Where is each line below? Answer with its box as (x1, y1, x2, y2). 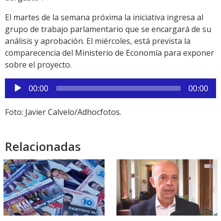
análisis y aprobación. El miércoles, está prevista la (5, 36, 190, 47)
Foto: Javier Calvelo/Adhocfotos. (5, 107, 121, 118)
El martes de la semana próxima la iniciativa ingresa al (5, 12, 203, 23)
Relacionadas (5, 138, 81, 155)
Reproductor (4, 78, 51, 90)
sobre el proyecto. (5, 59, 72, 71)
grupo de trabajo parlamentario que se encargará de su (5, 24, 211, 35)
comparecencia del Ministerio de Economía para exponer (5, 47, 214, 59)
